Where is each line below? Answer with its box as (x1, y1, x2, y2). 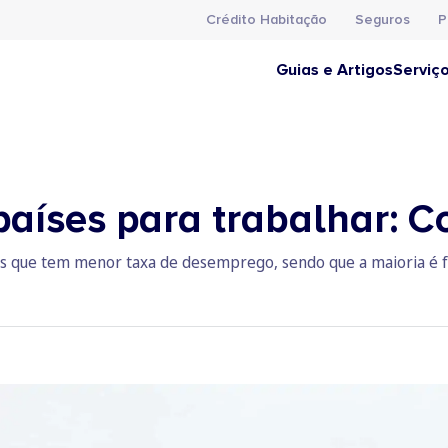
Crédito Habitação (206, 11, 327, 28)
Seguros (355, 11, 410, 28)
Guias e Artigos (276, 60, 393, 80)
